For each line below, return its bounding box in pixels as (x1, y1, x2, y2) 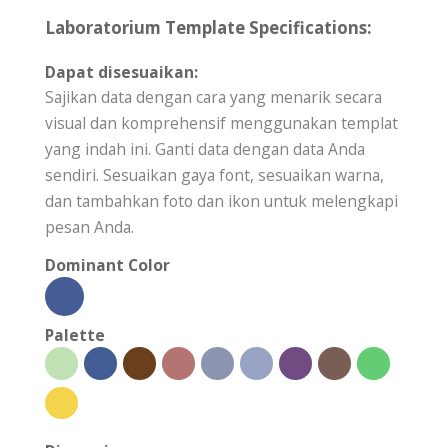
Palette (45, 324, 105, 347)
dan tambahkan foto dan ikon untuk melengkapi (45, 190, 398, 213)
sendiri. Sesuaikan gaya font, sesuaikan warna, (45, 164, 384, 187)
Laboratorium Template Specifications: (45, 16, 372, 40)
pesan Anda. (45, 216, 134, 239)
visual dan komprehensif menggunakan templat (45, 112, 398, 135)
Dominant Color (45, 254, 170, 277)
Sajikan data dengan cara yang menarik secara (45, 86, 382, 109)
